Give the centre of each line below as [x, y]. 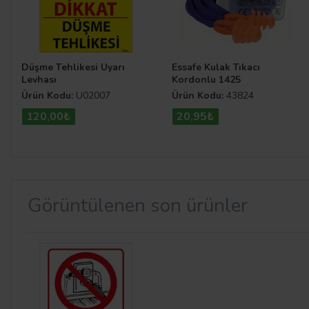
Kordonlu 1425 [206, 80]
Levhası [39, 80]
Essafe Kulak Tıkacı [216, 68]
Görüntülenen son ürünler [138, 205]
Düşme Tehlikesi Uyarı [73, 68]
